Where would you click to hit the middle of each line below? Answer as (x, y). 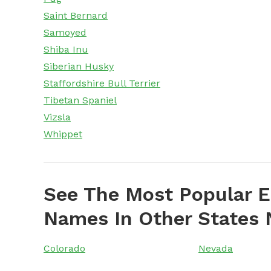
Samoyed (65, 33)
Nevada (216, 249)
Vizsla (57, 117)
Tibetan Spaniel (80, 100)
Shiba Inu (66, 50)
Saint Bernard (76, 16)
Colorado (64, 249)
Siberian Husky (79, 67)
